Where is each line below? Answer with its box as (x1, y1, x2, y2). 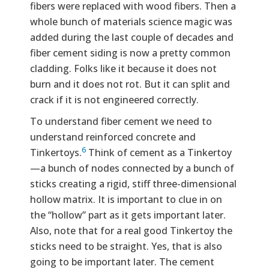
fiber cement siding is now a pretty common (30, 46, 231, 60)
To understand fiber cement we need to (30, 115, 212, 128)
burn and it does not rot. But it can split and (30, 77, 230, 91)
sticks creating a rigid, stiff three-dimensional (30, 177, 237, 191)
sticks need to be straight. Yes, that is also (30, 240, 222, 253)
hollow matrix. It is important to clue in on (30, 193, 222, 207)
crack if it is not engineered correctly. (30, 93, 199, 107)
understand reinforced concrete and (30, 130, 196, 144)
